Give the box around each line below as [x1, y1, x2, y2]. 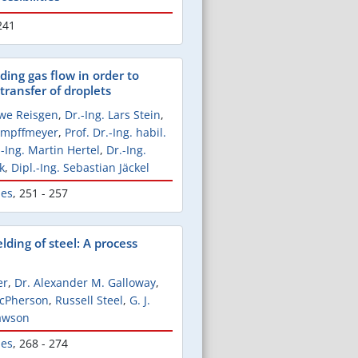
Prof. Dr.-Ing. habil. [65, 125, 166, 141]
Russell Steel [55, 292, 123, 308]
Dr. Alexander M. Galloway [14, 275, 156, 291]
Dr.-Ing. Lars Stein [65, 107, 161, 123]
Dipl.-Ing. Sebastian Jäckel [11, 160, 149, 176]
